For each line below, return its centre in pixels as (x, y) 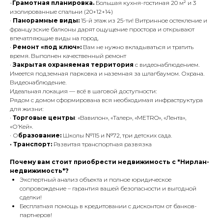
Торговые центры (44, 118)
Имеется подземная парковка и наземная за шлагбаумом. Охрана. (107, 74)
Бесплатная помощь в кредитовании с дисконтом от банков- (108, 206)
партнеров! (36, 215)
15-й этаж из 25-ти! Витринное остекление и (143, 21)
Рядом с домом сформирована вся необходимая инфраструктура (106, 100)
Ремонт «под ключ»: (48, 47)
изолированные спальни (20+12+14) (61, 12)
